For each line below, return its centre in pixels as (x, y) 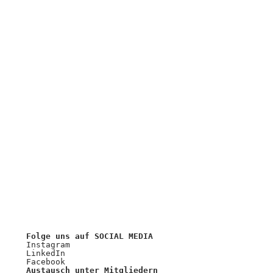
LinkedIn (45, 253)
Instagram (48, 245)
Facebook (45, 262)
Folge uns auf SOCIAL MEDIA (89, 236)
